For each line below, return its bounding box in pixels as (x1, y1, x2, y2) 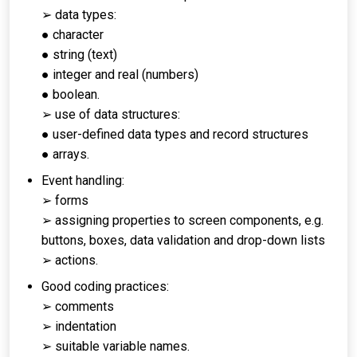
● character (41, 27, 104, 42)
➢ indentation (41, 319, 116, 334)
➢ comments (41, 299, 114, 314)
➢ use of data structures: (41, 107, 180, 122)
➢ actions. (41, 253, 98, 268)
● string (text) (41, 47, 117, 62)
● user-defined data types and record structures (41, 127, 308, 142)
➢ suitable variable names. (41, 339, 190, 354)
